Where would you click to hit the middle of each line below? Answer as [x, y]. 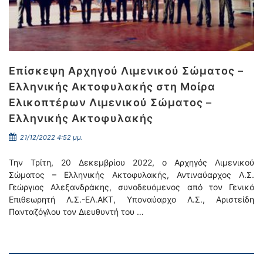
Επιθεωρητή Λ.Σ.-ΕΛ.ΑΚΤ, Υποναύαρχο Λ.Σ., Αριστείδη [131, 199]
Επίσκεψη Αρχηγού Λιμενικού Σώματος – [126, 71]
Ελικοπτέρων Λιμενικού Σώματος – [110, 102]
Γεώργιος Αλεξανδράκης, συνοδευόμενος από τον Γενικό [131, 187]
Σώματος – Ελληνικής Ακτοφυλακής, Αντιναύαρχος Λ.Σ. [131, 175]
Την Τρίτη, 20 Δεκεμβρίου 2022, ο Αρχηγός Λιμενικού [131, 162]
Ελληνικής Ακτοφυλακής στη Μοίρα [112, 87]
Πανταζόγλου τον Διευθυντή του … [76, 212]
